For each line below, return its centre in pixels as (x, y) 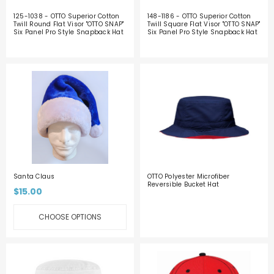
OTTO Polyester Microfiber (188, 177)
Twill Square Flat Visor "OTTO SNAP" (204, 24)
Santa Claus (34, 177)
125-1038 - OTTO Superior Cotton (66, 16)
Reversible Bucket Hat (183, 185)
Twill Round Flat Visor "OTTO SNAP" (68, 24)
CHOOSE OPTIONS (70, 217)
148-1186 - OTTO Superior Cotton (199, 16)
